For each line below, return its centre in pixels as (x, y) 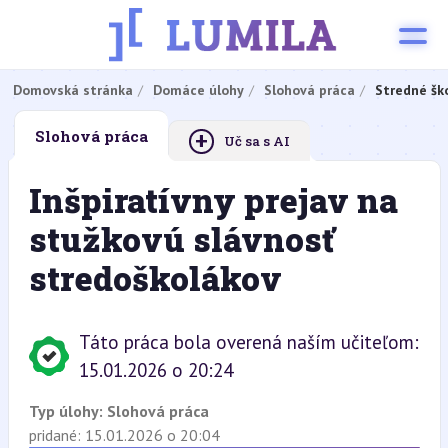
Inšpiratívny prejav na (213, 200)
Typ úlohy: (67, 411)
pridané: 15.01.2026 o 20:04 (124, 435)
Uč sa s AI (256, 141)
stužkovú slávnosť (181, 239)
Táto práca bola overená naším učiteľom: (248, 342)
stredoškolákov (155, 278)
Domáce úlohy (198, 90)
